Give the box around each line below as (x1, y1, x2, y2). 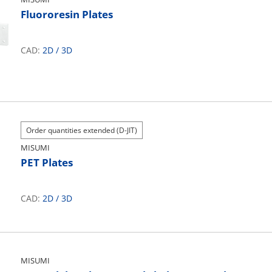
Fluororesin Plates (21, 7, 113, 21)
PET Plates (21, 155, 73, 169)
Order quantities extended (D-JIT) (26, 125, 137, 135)
